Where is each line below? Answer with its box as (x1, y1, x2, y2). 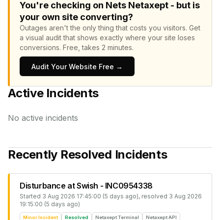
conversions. (20, 43, 63, 52)
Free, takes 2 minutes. (63, 43, 134, 52)
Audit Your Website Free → (31, 62, 123, 71)
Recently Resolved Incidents (8, 147, 167, 162)
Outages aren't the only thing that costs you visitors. (20, 24, 189, 32)
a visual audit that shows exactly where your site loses (20, 33, 195, 42)
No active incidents (8, 113, 78, 123)
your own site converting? (20, 12, 133, 22)
